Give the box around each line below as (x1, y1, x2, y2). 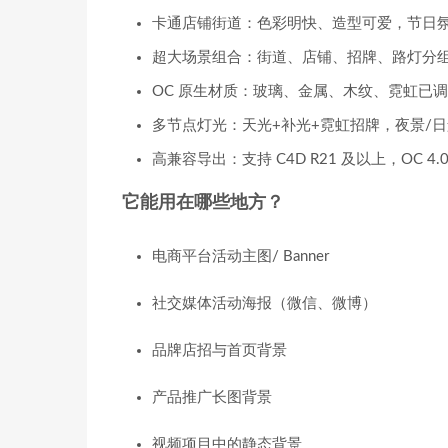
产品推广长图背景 (152, 389, 272, 405)
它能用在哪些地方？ (122, 193, 284, 211)
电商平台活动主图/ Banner (152, 248, 329, 264)
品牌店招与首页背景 (152, 342, 287, 358)
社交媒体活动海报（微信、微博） (152, 295, 377, 311)
